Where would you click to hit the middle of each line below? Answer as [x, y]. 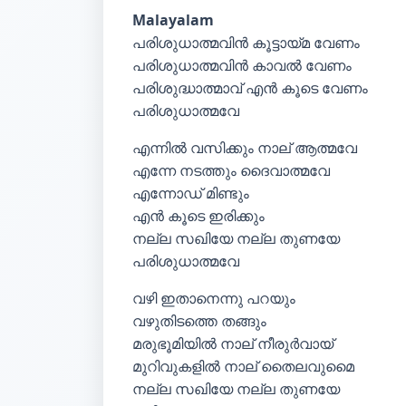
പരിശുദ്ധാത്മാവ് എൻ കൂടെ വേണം [250, 88]
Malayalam [173, 20]
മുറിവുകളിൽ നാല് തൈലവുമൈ [243, 366]
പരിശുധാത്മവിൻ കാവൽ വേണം [242, 65]
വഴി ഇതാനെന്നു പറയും [214, 298]
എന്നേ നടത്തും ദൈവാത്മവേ [231, 170]
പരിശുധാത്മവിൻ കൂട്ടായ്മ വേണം [246, 43]
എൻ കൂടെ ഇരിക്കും [198, 216]
